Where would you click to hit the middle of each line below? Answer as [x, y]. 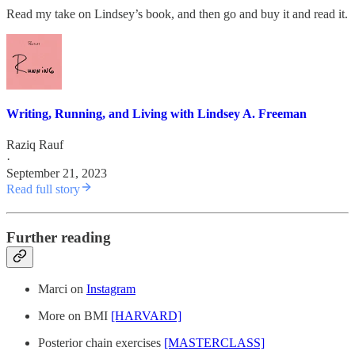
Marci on [62, 289]
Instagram [111, 289]
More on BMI [74, 316]
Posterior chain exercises [101, 343]
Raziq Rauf [35, 145]
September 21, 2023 [57, 173]
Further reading [59, 237]
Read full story [43, 189]
